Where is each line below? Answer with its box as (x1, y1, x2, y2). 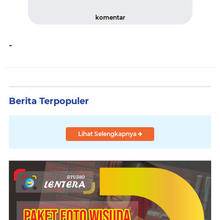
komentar (95, 14, 125, 21)
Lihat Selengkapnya (78, 130, 138, 137)
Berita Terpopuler (9, 96, 89, 107)
